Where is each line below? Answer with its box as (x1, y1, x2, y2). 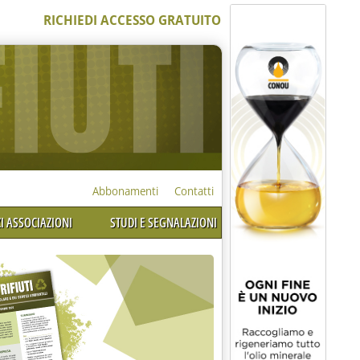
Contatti (174, 182, 214, 198)
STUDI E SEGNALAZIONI (109, 214, 217, 231)
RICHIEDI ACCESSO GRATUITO (43, 11, 221, 29)
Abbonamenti (92, 182, 158, 198)
